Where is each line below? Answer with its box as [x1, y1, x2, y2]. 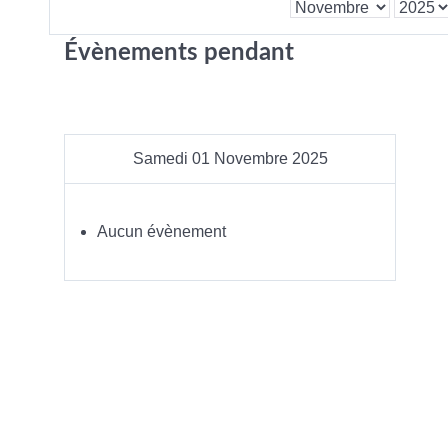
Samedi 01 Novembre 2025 [132, 150, 328, 167]
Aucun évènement [97, 223, 226, 240]
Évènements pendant [64, 41, 294, 65]
